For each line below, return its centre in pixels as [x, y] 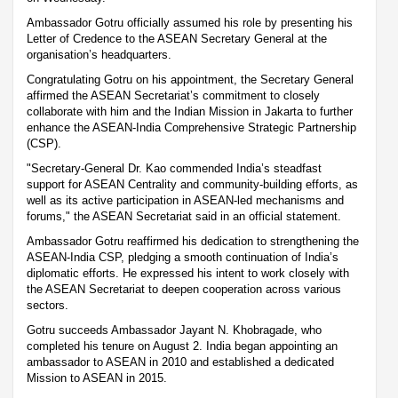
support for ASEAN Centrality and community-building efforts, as [192, 184]
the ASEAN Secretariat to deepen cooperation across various [184, 289]
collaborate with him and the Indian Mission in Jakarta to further [190, 111]
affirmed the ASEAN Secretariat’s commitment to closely [173, 95]
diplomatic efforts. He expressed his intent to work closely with [188, 273]
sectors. [48, 305]
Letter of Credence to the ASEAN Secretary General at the [177, 38]
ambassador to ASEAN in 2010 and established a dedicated [180, 362]
